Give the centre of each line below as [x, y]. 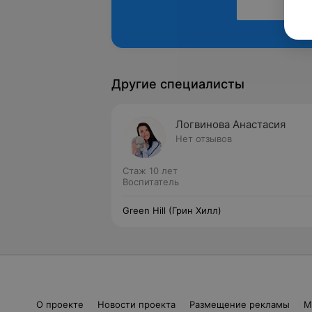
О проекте [60, 304]
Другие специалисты [178, 84]
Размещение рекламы [239, 304]
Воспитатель [151, 182]
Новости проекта [136, 304]
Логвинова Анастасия [231, 124]
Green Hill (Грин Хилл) [172, 210]
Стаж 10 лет [150, 171]
